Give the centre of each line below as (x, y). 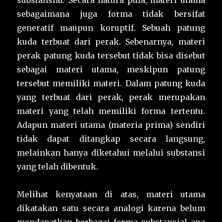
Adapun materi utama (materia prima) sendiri (111, 125)
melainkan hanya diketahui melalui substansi (111, 153)
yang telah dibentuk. (58, 167)
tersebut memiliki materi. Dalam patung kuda (111, 83)
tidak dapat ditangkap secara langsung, (111, 139)
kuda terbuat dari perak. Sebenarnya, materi (111, 42)
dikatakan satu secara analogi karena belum (111, 208)
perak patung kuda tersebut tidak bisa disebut (111, 56)
